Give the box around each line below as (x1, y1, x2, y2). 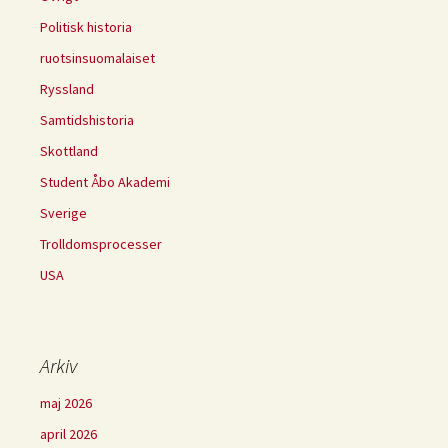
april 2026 (40, 424, 97, 443)
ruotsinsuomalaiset (40, 48, 155, 67)
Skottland (40, 141, 98, 160)
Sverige (40, 203, 87, 222)
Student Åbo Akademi (40, 172, 170, 191)
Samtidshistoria (40, 110, 134, 129)
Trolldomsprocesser (40, 234, 162, 253)
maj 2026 (40, 393, 92, 412)
